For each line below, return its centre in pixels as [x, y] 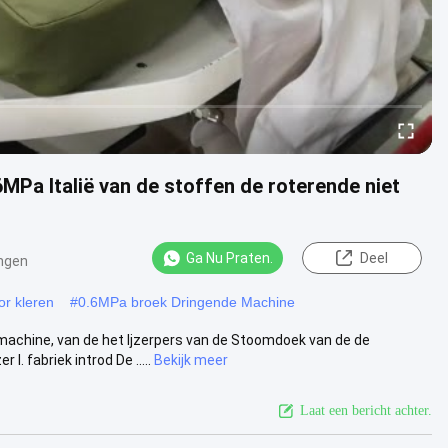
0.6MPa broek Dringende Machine [186, 301]
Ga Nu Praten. [229, 258]
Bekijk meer [191, 359]
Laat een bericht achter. [366, 410]
